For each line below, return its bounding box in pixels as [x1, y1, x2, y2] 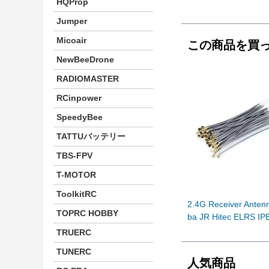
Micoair [56, 35, 86, 45]
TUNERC [56, 246, 91, 256]
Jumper [56, 16, 87, 26]
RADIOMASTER [56, 73, 119, 83]
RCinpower [56, 92, 101, 103]
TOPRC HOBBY [56, 208, 118, 218]
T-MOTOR [56, 169, 96, 180]
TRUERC [56, 227, 91, 237]
